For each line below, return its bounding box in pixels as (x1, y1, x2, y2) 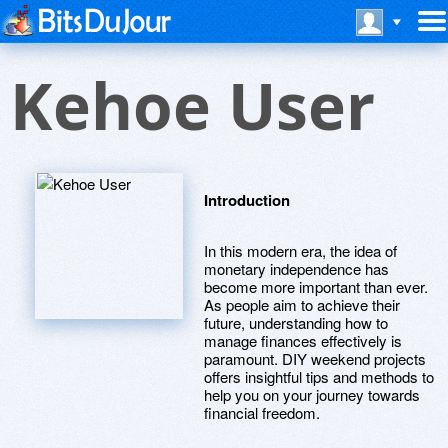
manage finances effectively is (204, 330, 402, 351)
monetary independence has (204, 258, 389, 279)
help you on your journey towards (204, 384, 420, 405)
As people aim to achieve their (204, 294, 400, 315)
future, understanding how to (204, 312, 388, 333)
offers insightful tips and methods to (204, 366, 434, 387)
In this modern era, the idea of (204, 240, 397, 261)
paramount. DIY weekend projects (204, 348, 426, 369)
